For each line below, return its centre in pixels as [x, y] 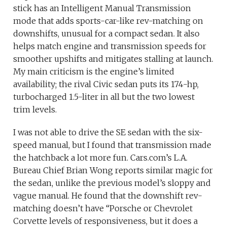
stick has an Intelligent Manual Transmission [102, 8]
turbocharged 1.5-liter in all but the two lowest [104, 97]
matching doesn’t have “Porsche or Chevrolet [103, 209]
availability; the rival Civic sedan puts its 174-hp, [106, 84]
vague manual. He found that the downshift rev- [108, 196]
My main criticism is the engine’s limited [94, 72]
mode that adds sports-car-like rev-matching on [108, 21]
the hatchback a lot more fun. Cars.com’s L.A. [101, 158]
